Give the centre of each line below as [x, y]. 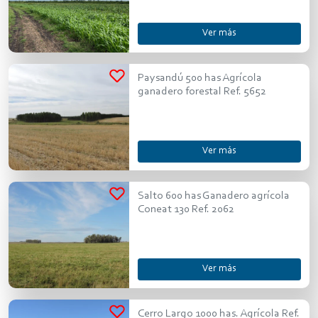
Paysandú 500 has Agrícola [199, 78]
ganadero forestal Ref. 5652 [202, 91]
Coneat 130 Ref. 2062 [186, 209]
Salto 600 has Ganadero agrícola [213, 196]
